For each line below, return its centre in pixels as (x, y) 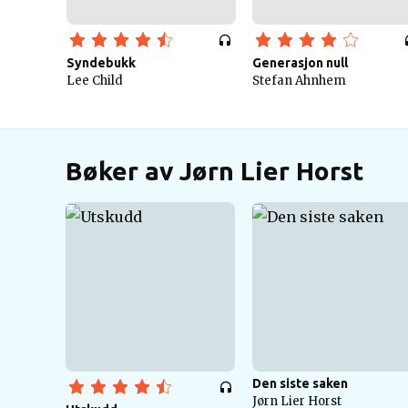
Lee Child (95, 81)
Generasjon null (300, 63)
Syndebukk (101, 63)
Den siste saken (300, 383)
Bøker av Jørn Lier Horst (214, 171)
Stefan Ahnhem (299, 81)
